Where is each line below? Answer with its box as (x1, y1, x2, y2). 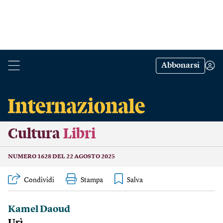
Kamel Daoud (8, 205, 70, 215)
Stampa (81, 177, 103, 184)
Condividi (24, 177, 54, 184)
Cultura (8, 126, 60, 141)
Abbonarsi (161, 62, 200, 70)
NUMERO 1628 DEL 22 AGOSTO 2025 (8, 154, 115, 160)
